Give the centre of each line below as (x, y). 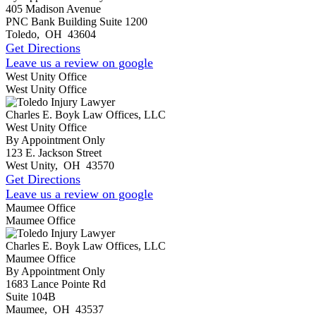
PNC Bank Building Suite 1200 (77, 21)
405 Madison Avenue (53, 8)
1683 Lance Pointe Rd (56, 284)
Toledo (21, 34)
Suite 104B (31, 296)
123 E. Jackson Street (54, 152)
